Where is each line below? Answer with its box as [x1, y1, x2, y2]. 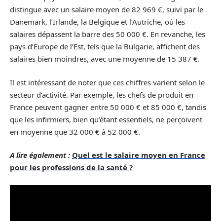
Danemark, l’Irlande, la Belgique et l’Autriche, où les [10, 17, 185, 27]
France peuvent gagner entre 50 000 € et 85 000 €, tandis [10, 102, 206, 112]
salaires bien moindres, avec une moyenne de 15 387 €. [10, 54, 200, 64]
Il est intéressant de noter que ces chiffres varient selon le [10, 77, 205, 87]
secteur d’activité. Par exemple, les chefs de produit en [10, 89, 193, 100]
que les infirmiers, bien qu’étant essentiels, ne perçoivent [10, 114, 202, 124]
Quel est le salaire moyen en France [72, 150, 205, 160]
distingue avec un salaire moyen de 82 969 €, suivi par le [10, 4, 203, 15]
